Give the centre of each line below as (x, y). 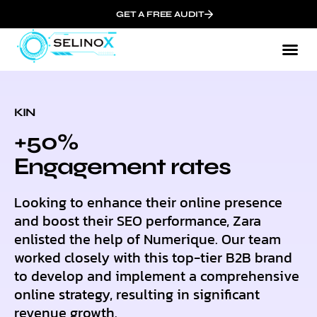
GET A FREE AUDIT (160, 14)
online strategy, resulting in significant (137, 294)
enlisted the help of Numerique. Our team (148, 239)
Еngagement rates (122, 167)
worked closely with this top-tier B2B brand (153, 258)
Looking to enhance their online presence (148, 202)
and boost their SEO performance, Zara (138, 221)
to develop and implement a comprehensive (157, 276)
